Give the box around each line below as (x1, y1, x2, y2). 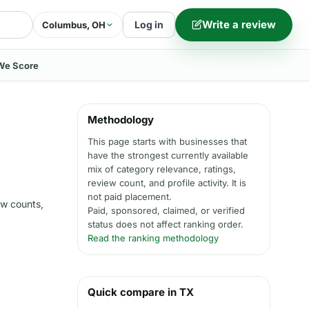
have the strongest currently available (88, 150, 248, 161)
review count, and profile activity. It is (88, 177, 246, 188)
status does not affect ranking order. (88, 219, 243, 230)
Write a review (202, 18, 276, 31)
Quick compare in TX (88, 286, 194, 299)
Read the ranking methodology (88, 232, 219, 243)
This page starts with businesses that (88, 136, 247, 147)
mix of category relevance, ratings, (88, 163, 236, 175)
